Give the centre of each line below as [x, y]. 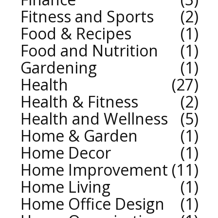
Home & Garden [79, 136]
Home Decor [66, 153]
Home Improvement [94, 170]
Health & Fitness [79, 102]
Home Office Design [92, 204]
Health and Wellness [94, 119]
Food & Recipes [76, 34]
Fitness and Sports [87, 17]
